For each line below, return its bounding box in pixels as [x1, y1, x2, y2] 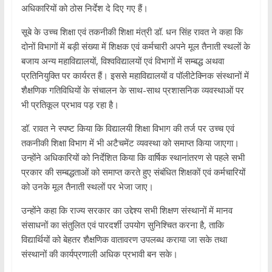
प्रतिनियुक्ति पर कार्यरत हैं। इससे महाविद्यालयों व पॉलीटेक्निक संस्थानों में [21, 69, 249, 81]
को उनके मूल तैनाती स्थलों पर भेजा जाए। [21, 180, 154, 192]
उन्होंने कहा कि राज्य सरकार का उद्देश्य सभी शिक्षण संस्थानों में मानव [21, 203, 233, 216]
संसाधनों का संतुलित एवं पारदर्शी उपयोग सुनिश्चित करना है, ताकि [21, 218, 224, 231]
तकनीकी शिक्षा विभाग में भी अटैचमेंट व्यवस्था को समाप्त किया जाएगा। [21, 136, 239, 149]
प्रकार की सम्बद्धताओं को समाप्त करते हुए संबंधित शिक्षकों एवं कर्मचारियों [21, 165, 245, 178]
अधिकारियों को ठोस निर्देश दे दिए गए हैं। [21, 1, 148, 14]
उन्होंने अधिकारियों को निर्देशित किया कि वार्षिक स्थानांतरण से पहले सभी [21, 151, 245, 163]
